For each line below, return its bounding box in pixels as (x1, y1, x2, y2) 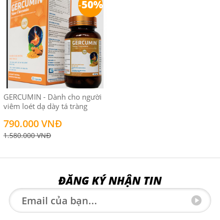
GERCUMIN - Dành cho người (3, 92, 102, 102)
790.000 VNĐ (3, 117, 62, 131)
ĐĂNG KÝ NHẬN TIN (58, 173, 162, 188)
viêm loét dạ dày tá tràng (3, 101, 87, 111)
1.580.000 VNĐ (3, 131, 51, 140)
